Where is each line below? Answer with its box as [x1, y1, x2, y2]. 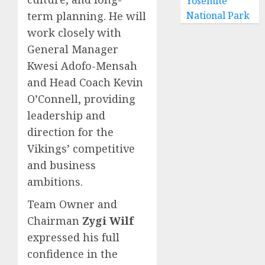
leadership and [27, 108, 105, 122]
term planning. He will [27, 8, 146, 23]
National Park [186, 9, 250, 22]
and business [27, 157, 96, 172]
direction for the [27, 124, 114, 139]
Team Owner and [27, 196, 117, 211]
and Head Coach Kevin [27, 75, 143, 89]
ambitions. [27, 174, 83, 189]
